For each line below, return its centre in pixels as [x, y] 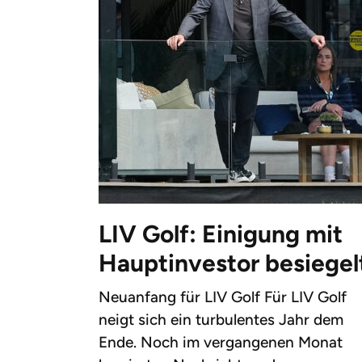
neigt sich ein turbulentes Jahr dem [221, 320]
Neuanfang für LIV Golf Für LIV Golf [223, 297]
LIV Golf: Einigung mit [221, 234]
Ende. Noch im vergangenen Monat [221, 343]
